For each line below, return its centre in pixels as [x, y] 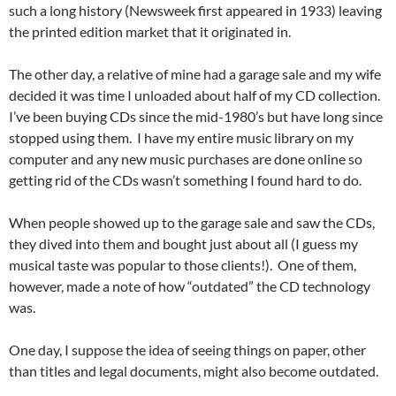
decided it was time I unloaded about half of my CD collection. [196, 95]
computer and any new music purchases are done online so [186, 159]
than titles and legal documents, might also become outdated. [194, 371]
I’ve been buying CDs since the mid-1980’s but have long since [196, 117]
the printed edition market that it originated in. [150, 32]
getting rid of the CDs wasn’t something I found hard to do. [185, 180]
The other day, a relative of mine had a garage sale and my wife [195, 74]
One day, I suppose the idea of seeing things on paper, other [187, 350]
